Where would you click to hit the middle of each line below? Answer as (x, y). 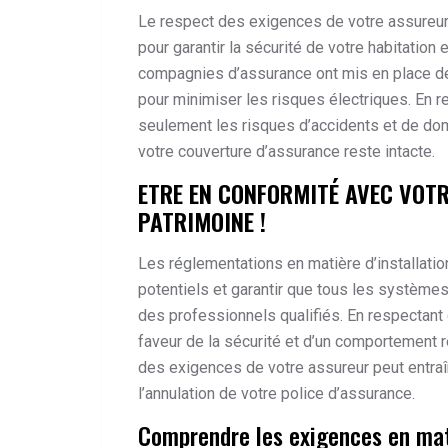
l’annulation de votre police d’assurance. (276, 393)
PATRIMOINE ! (202, 220)
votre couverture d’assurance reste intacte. (286, 151)
